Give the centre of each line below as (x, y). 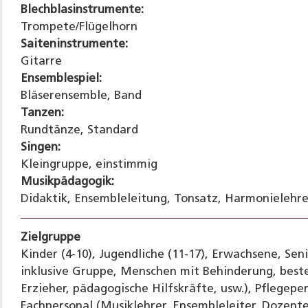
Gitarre (41, 61)
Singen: (40, 147)
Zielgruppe (50, 237)
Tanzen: (42, 113)
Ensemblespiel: (61, 78)
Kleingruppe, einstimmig (89, 164)
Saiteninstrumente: (74, 44)
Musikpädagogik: (67, 181)
